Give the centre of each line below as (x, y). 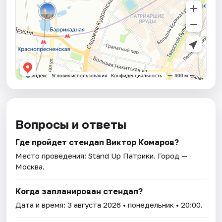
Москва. (30, 166)
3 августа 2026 (94, 204)
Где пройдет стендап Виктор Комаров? (97, 142)
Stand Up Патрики (121, 155)
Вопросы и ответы (71, 124)
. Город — (171, 155)
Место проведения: (52, 155)
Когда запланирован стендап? (79, 191)
